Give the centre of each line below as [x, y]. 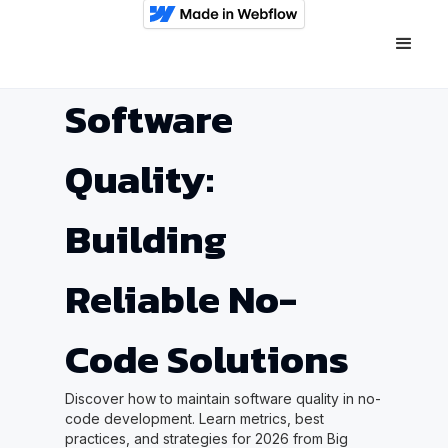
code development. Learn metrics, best [194, 418]
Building [145, 239]
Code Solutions [206, 359]
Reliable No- [180, 299]
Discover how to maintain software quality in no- [222, 398]
